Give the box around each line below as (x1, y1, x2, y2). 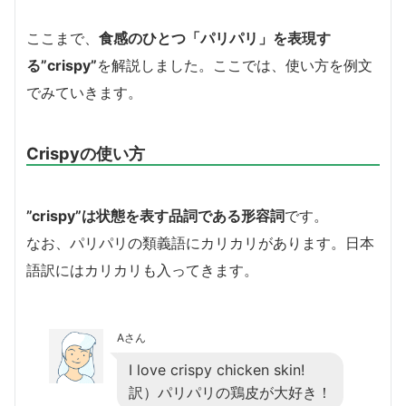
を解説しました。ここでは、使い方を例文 (97, 55, 372, 74)
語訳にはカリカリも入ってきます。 (26, 260, 258, 279)
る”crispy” (26, 55, 97, 74)
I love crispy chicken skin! (129, 360, 304, 379)
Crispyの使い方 (26, 142, 145, 163)
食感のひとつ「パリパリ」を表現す (99, 28, 331, 47)
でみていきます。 (26, 82, 142, 101)
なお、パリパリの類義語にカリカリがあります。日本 (26, 233, 374, 252)
